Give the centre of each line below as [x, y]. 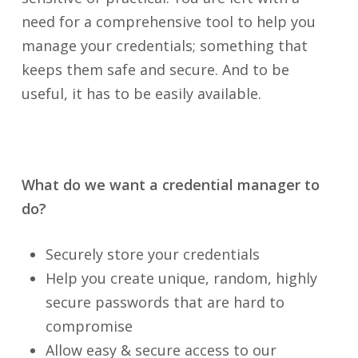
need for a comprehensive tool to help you [168, 22]
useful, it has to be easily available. [141, 93]
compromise [89, 326]
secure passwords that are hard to [165, 302]
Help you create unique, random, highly [181, 278]
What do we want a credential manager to [170, 185]
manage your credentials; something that [164, 46]
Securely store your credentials [152, 254]
